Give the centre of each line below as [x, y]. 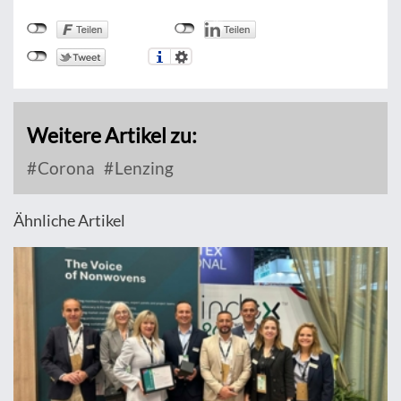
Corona [64, 168]
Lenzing [142, 168]
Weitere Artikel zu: [112, 136]
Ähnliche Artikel [69, 221]
